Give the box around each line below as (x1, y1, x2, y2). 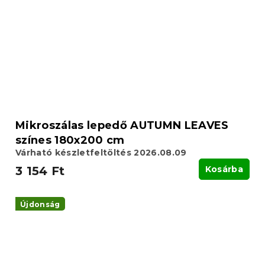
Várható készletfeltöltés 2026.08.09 (15, 147, 187, 158)
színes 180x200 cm (15, 133, 125, 147)
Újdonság (20, 199, 60, 209)
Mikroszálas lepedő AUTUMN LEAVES (15, 118, 229, 132)
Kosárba (205, 163, 243, 174)
